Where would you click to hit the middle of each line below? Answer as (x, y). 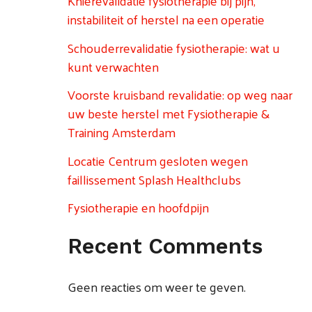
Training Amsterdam (121, 132)
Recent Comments (165, 246)
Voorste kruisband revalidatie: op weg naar (180, 95)
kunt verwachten (113, 66)
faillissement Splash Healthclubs (154, 179)
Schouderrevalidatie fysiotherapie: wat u (173, 47)
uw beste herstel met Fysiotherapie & (168, 114)
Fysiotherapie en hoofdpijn (138, 208)
